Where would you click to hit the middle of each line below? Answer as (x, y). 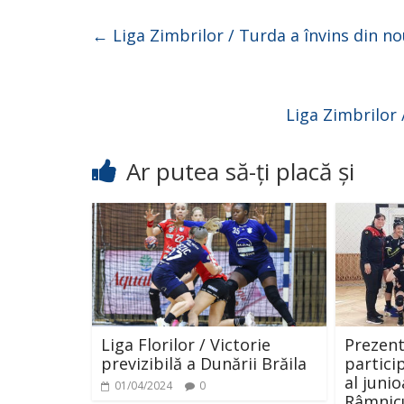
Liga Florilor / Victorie (186, 344)
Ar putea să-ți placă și (240, 171)
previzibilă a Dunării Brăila (204, 363)
